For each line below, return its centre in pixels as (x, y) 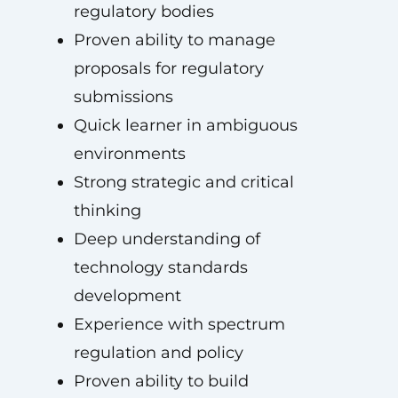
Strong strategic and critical (183, 182)
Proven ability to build (161, 381)
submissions (123, 97)
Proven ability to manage (174, 40)
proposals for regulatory (168, 68)
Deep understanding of (167, 239)
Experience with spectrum (179, 324)
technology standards (160, 267)
